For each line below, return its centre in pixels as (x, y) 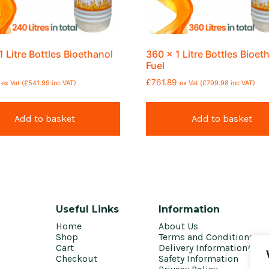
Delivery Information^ (205, 247)
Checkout (77, 258)
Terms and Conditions (206, 237)
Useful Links (87, 209)
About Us (178, 226)
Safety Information (198, 258)
